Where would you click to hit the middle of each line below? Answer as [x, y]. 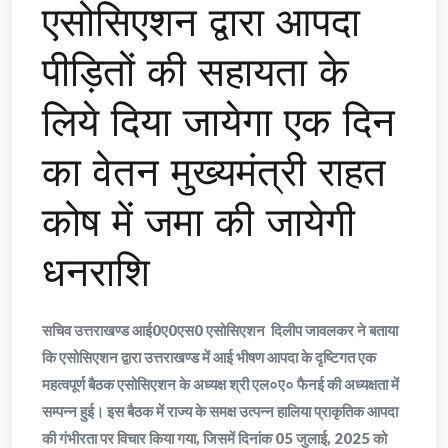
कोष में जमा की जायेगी [198, 222]
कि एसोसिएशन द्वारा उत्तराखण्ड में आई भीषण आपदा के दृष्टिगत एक [209, 357]
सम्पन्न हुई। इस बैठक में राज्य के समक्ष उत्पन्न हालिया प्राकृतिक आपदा [220, 411]
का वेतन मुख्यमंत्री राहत [214, 172]
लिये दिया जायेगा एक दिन [218, 122]
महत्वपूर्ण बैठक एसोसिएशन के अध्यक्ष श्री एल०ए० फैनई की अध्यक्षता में [220, 384]
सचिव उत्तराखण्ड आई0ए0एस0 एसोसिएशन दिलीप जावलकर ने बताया [220, 330]
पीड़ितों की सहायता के [195, 72]
